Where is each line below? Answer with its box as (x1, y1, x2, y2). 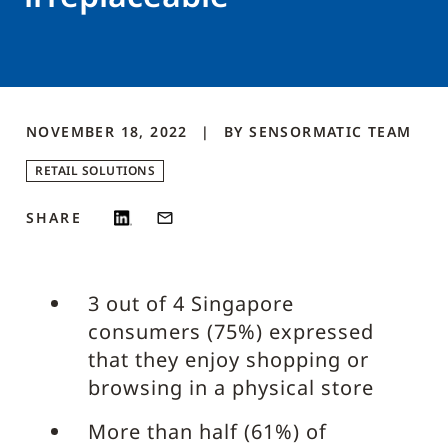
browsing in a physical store (88, 374, 374, 401)
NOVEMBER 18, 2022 (26, 122, 194, 141)
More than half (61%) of (88, 418, 327, 445)
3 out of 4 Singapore (88, 290, 294, 317)
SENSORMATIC (249, 122, 363, 141)
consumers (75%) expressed (88, 318, 374, 345)
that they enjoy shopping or (88, 346, 369, 373)
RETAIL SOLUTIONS (35, 162, 155, 179)
